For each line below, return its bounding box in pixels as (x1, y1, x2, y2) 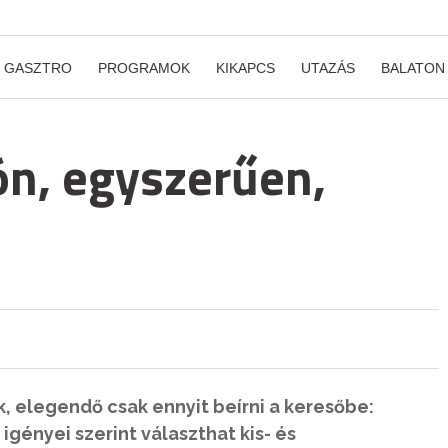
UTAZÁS (301, 60, 355, 76)
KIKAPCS (216, 60, 275, 76)
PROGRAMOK (98, 60, 190, 76)
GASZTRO (4, 60, 72, 76)
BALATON (381, 60, 445, 76)
